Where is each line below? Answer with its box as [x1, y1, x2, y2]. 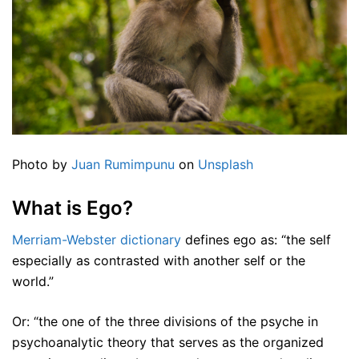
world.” [12, 273, 54, 290]
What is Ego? [12, 196, 133, 220]
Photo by [12, 155, 71, 172]
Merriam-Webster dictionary [12, 232, 181, 248]
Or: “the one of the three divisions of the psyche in [12, 313, 318, 330]
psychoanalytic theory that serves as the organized [12, 334, 324, 351]
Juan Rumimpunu [71, 155, 175, 172]
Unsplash [198, 155, 253, 172]
